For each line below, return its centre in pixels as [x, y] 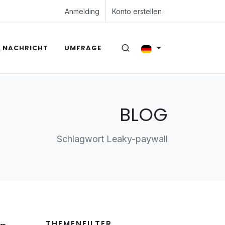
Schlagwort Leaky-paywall [112, 139]
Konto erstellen [137, 11]
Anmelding [82, 11]
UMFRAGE [83, 48]
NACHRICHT [25, 48]
